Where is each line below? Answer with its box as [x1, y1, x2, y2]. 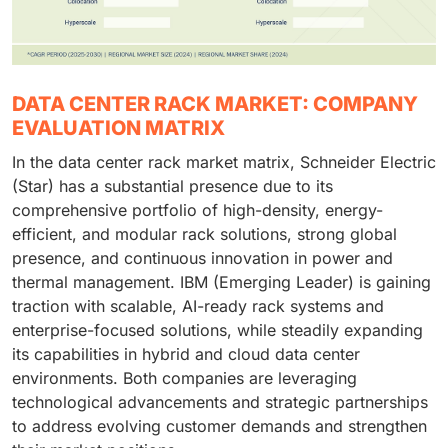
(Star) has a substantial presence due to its [12, 175, 333, 196]
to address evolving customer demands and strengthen [12, 415, 427, 436]
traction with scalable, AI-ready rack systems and [12, 295, 384, 316]
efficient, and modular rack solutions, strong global [12, 223, 397, 244]
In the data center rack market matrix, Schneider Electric [12, 151, 436, 172]
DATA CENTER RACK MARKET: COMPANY [12, 91, 418, 116]
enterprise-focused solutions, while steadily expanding [12, 319, 423, 340]
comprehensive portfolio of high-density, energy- [12, 199, 383, 220]
